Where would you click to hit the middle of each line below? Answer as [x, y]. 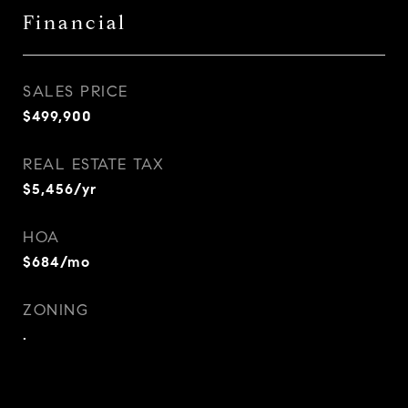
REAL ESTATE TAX [94, 164]
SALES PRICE [76, 92]
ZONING [56, 310]
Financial [75, 23]
